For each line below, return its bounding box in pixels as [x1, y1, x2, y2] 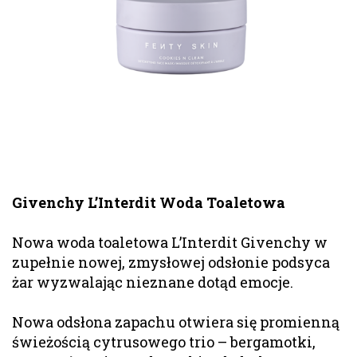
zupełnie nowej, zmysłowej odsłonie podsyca [12, 252, 330, 272]
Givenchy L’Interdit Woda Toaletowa [12, 192, 285, 212]
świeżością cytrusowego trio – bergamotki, [12, 331, 316, 351]
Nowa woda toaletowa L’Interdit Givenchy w [12, 232, 328, 252]
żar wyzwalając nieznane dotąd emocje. [12, 272, 296, 292]
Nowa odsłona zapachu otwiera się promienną [12, 312, 339, 331]
